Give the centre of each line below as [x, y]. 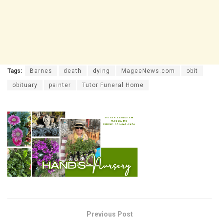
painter [60, 85]
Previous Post [109, 214]
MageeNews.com [148, 71]
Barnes [41, 71]
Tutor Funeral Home [113, 85]
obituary [25, 85]
